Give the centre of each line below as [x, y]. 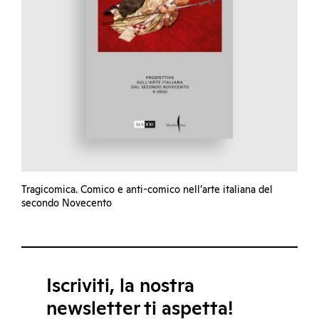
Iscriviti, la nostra [120, 287]
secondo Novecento [67, 204]
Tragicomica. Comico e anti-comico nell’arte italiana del [147, 190]
